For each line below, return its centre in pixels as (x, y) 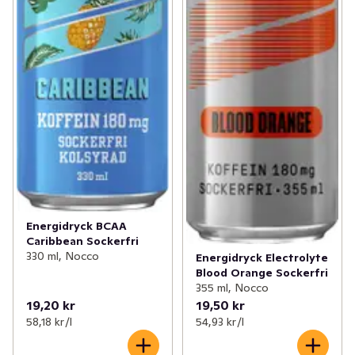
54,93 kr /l (219, 322)
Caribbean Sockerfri (82, 240)
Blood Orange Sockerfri (261, 273)
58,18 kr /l (49, 322)
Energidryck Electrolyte (261, 258)
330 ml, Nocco (63, 256)
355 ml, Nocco (232, 288)
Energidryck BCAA (76, 225)
